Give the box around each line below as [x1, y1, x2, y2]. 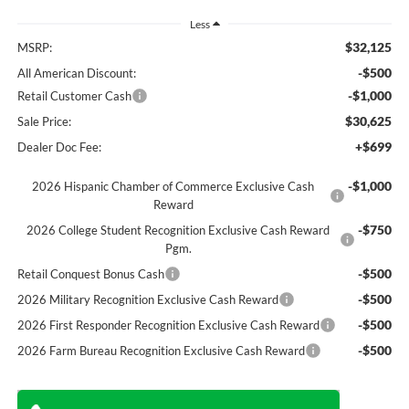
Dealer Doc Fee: [16, 140, 101, 155]
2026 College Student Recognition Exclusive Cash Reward [26, 223, 330, 238]
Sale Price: [16, 114, 71, 130]
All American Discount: [16, 66, 136, 81]
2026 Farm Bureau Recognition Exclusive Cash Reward [16, 343, 305, 359]
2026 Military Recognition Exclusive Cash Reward [16, 292, 278, 308]
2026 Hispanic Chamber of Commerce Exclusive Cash [32, 179, 315, 194]
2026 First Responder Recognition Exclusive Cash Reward [16, 318, 320, 333]
